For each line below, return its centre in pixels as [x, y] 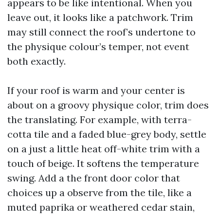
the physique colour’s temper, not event [98, 46]
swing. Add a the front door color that [94, 178]
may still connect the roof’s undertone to [101, 32]
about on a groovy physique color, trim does [108, 105]
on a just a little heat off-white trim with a [104, 149]
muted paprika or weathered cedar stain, [101, 207]
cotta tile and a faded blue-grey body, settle [107, 134]
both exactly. [36, 61]
